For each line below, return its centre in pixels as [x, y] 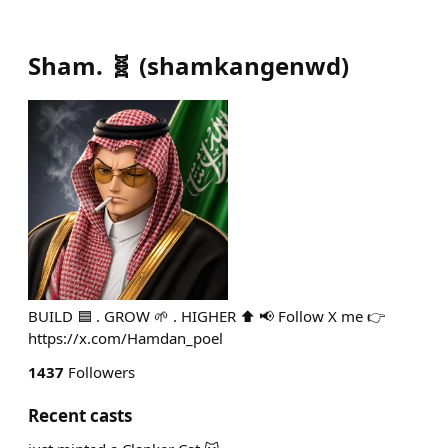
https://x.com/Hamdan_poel [125, 338]
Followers [99, 372]
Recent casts [80, 415]
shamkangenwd [244, 65]
